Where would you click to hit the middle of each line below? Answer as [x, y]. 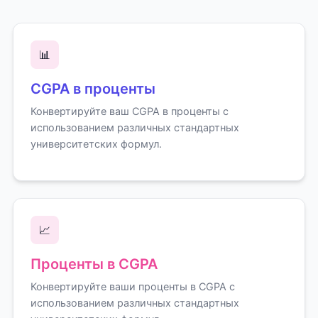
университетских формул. [96, 144]
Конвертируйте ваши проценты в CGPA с [132, 286]
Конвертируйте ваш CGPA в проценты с [129, 111]
